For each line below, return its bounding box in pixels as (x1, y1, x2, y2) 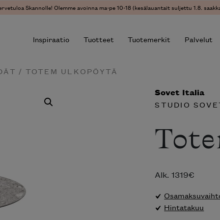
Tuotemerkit (128, 34, 171, 45)
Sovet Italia (155, 86, 205, 98)
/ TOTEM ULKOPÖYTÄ (16, 66, 118, 76)
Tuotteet (83, 34, 114, 45)
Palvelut (185, 34, 213, 45)
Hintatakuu (164, 202, 204, 213)
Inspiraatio (32, 34, 69, 45)
